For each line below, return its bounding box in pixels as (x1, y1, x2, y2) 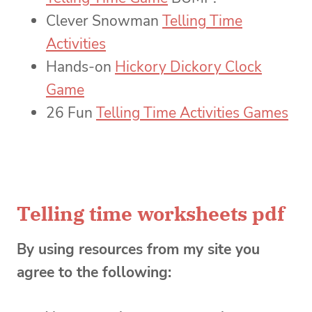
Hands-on (46, 56, 115, 77)
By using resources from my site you (17, 239, 260, 259)
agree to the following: (17, 262, 171, 282)
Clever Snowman (46, 10, 162, 31)
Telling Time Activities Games (96, 102, 288, 123)
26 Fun (46, 102, 96, 123)
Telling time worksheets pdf (17, 200, 285, 226)
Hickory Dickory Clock (115, 56, 262, 77)
